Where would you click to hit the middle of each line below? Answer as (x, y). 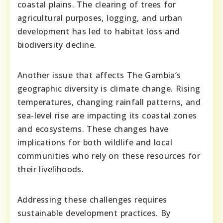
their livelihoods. (51, 169)
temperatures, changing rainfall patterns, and (109, 102)
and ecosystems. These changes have (93, 129)
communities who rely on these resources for (109, 156)
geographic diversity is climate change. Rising (109, 89)
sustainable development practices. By (94, 213)
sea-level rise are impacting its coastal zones (107, 116)
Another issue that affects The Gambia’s (99, 75)
